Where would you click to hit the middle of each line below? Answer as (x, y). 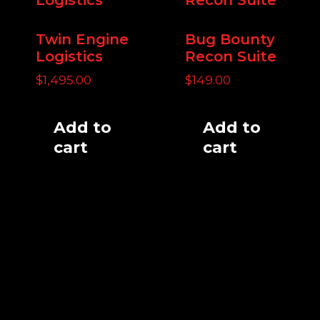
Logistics (69, 56)
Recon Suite (230, 56)
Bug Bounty (230, 39)
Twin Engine (82, 39)
